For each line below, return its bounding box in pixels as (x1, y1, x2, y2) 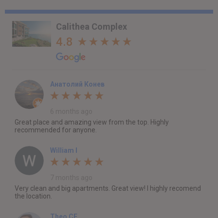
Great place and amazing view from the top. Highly (15, 118, 169, 126)
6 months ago (50, 107, 92, 115)
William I (50, 146, 77, 154)
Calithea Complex (56, 21, 127, 32)
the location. (15, 192, 52, 200)
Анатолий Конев (50, 80, 105, 88)
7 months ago (50, 173, 92, 182)
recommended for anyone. (15, 126, 97, 134)
